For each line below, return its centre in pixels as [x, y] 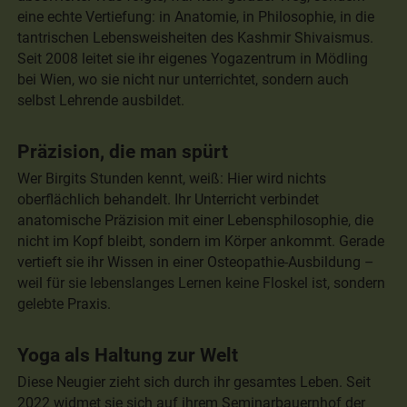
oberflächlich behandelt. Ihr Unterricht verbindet [169, 200]
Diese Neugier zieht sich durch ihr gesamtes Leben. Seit [194, 382]
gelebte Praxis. [65, 304]
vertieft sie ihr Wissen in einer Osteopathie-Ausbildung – [196, 263]
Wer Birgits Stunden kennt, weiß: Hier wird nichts [172, 179]
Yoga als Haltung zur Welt [128, 355]
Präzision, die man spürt [123, 151]
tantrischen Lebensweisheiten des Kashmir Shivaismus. [196, 37]
